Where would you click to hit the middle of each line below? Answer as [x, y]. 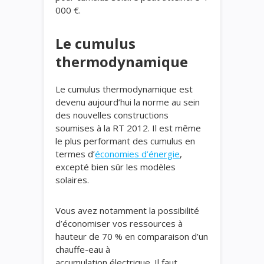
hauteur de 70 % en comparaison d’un [132, 236]
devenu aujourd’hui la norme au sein [128, 102]
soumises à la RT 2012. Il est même [128, 128]
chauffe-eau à [83, 249]
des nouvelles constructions [112, 115]
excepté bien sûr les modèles [115, 167]
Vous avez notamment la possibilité [127, 210]
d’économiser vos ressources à [119, 223]
